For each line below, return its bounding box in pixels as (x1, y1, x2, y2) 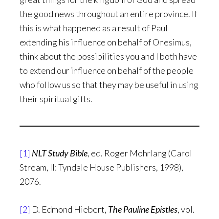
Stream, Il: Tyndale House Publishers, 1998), (20, 162, 183, 173)
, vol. (177, 204, 195, 215)
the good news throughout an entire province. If (20, 8, 197, 19)
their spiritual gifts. (20, 93, 92, 104)
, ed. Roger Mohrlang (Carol (88, 148, 192, 158)
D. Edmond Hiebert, (30, 204, 108, 215)
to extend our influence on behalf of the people (20, 65, 194, 76)
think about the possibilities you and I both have (20, 51, 197, 62)
